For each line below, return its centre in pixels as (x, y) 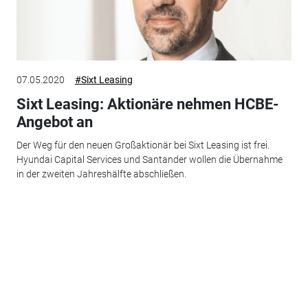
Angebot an (54, 122)
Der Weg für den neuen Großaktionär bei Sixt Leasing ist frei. (143, 145)
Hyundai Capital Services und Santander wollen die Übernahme (149, 160)
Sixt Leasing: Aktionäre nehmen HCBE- (147, 104)
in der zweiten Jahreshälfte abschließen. (101, 174)
